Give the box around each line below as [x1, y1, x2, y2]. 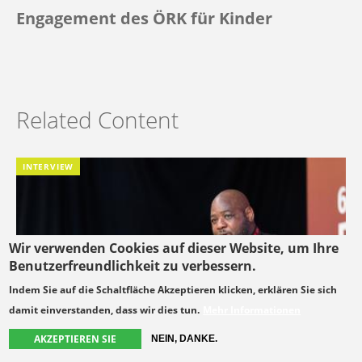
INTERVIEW [23, 161, 74, 173]
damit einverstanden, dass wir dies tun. [9, 303, 200, 317]
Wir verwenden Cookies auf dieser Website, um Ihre [9, 239, 339, 257]
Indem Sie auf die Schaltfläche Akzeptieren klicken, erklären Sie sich [9, 283, 338, 297]
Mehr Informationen [203, 303, 301, 317]
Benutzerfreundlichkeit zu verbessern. [9, 257, 257, 275]
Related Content [16, 104, 179, 136]
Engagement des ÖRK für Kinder [16, 7, 272, 30]
